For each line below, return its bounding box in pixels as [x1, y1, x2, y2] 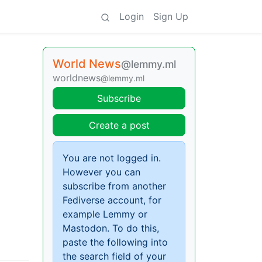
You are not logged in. [63, 152, 161, 164]
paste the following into [63, 236, 168, 248]
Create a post [88, 119, 150, 131]
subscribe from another [63, 180, 166, 192]
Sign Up [153, 11, 188, 22]
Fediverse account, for [63, 194, 161, 206]
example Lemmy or [63, 208, 147, 220]
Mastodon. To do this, [63, 222, 159, 234]
